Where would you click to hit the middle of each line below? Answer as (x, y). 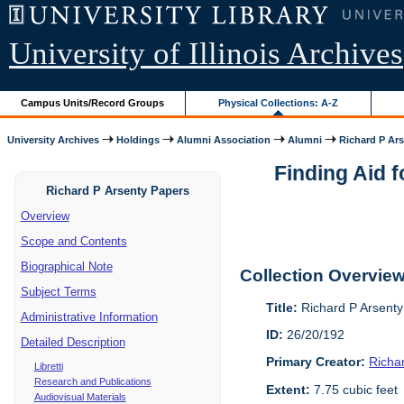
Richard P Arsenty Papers (118, 190)
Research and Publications (92, 381)
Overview (45, 216)
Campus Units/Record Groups (93, 102)
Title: (282, 307)
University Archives (54, 139)
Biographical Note (66, 266)
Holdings (138, 139)
